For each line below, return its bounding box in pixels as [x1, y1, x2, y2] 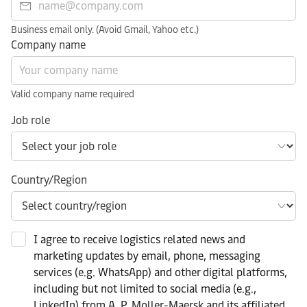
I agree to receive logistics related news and [34, 232, 245, 246]
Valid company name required [11, 88, 134, 100]
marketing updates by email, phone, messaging [34, 249, 260, 262]
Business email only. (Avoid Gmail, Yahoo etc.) [11, 23, 199, 36]
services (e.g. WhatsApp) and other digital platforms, [34, 265, 287, 279]
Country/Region [11, 173, 87, 186]
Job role [11, 113, 50, 127]
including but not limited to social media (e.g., [34, 282, 256, 295]
